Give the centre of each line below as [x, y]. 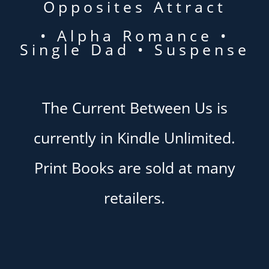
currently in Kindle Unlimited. [134, 137]
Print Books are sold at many [134, 167]
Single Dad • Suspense [134, 49]
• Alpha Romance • [134, 35]
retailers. [134, 197]
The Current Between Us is [134, 107]
